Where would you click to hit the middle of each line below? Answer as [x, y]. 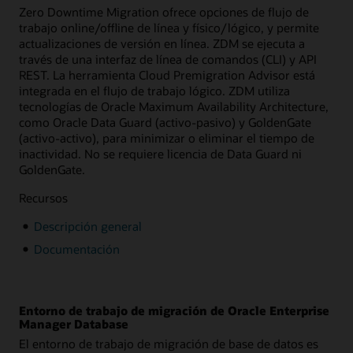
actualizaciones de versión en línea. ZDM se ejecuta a [162, 43]
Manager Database [74, 324]
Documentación [76, 249]
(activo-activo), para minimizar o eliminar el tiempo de [167, 137]
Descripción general [87, 227]
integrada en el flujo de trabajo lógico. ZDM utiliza [154, 90]
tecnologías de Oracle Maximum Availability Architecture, [174, 106]
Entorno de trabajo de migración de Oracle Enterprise [174, 311]
